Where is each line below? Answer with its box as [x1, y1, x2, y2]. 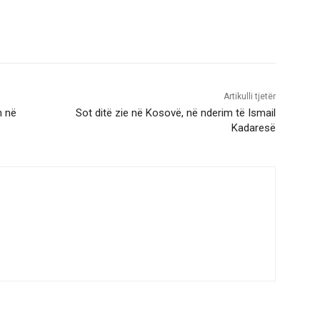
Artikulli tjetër [223, 91, 276, 102]
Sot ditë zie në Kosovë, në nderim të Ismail [75, 106, 276, 120]
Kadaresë [231, 121, 276, 135]
